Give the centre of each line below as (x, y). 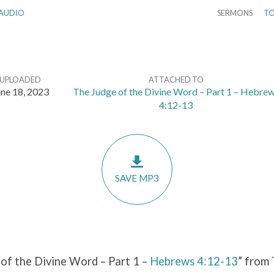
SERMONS (235, 13)
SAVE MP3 (137, 178)
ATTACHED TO (176, 80)
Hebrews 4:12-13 (194, 261)
